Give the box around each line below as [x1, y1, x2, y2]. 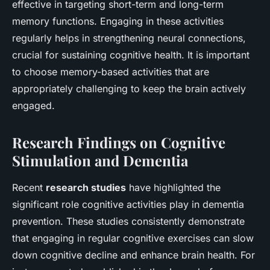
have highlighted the [126, 181, 221, 194]
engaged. [12, 99, 55, 112]
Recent [12, 181, 46, 194]
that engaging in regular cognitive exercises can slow [12, 232, 254, 245]
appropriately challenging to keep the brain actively [12, 83, 246, 95]
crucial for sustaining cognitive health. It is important [12, 49, 250, 61]
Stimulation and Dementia [12, 151, 188, 171]
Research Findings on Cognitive [12, 133, 225, 152]
